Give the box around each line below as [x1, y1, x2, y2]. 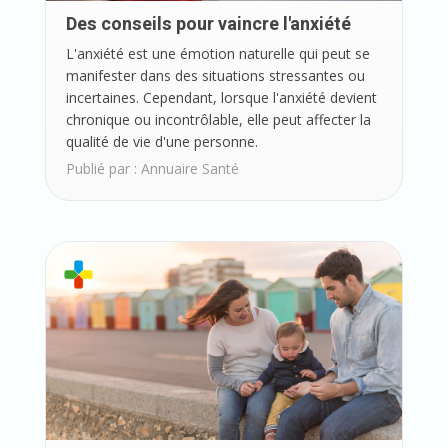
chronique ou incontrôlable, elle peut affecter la [65, 110, 371, 130]
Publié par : [65, 159, 141, 179]
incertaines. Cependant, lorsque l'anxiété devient [65, 88, 377, 108]
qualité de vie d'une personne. [65, 132, 258, 152]
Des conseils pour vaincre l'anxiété [65, 11, 351, 39]
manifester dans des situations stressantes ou [65, 66, 365, 86]
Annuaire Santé [140, 159, 239, 179]
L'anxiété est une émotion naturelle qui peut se [65, 44, 370, 64]
